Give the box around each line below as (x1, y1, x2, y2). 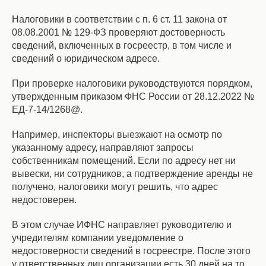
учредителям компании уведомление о (12, 233, 183, 243)
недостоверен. (12, 195, 77, 205)
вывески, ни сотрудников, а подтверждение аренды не (12, 169, 253, 179)
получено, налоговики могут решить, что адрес (12, 182, 218, 192)
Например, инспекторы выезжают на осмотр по (12, 129, 222, 140)
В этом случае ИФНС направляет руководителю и (12, 220, 232, 230)
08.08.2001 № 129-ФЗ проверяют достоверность (12, 27, 225, 37)
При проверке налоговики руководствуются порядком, (12, 78, 252, 88)
